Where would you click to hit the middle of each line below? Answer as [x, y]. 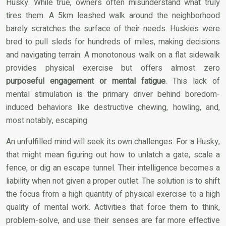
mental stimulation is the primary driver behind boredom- [113, 95]
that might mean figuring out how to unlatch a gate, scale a [113, 155]
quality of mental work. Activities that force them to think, [113, 208]
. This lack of [193, 81]
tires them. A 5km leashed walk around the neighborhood [113, 16]
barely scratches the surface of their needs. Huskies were [113, 29]
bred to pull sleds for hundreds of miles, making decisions [113, 42]
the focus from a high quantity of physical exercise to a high [113, 194]
